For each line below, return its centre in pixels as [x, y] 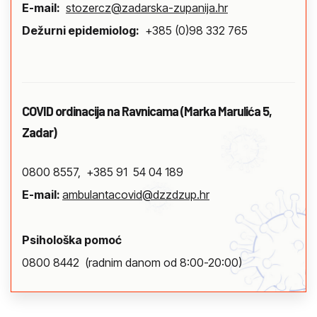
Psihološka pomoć [72, 240]
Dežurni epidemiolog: [81, 31]
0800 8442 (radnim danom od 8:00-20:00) [132, 263]
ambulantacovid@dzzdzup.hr [136, 195]
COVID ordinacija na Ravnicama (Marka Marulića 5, [147, 111]
